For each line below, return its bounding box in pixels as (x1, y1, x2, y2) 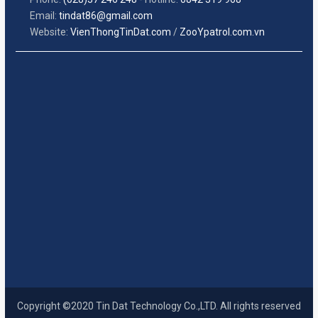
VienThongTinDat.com (70, 26, 171, 38)
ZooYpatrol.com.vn (179, 26, 265, 38)
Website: (29, 26, 70, 38)
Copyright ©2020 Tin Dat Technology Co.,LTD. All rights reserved (16, 300, 301, 312)
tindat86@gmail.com (58, 10, 153, 21)
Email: (29, 10, 59, 21)
